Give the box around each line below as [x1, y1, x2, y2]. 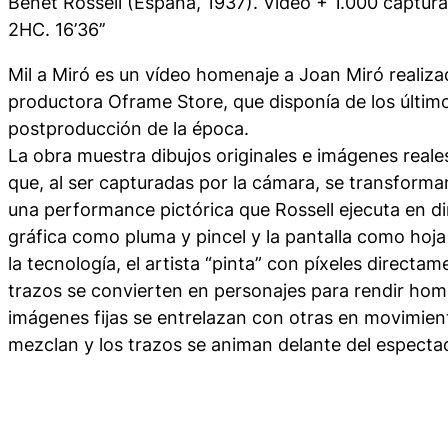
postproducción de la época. [8, 117, 249, 139]
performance [44, 198, 155, 220]
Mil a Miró [8, 63, 90, 85]
